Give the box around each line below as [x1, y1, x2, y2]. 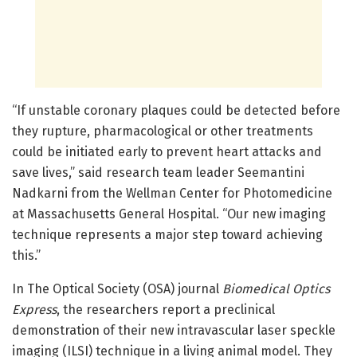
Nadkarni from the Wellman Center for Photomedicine [12, 186, 332, 202]
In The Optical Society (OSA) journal [12, 281, 222, 297]
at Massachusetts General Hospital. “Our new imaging [12, 206, 326, 222]
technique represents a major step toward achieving [12, 227, 323, 243]
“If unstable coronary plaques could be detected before [12, 103, 340, 119]
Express [12, 302, 57, 318]
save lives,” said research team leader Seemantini [12, 165, 304, 181]
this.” [12, 248, 41, 264]
